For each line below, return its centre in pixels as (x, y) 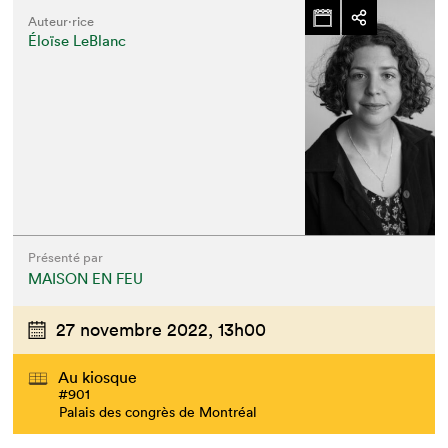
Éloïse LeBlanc (77, 40)
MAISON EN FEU (86, 278)
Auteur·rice (61, 21)
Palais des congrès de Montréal (158, 412)
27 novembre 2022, (135, 329)
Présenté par (66, 257)
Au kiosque (98, 377)
